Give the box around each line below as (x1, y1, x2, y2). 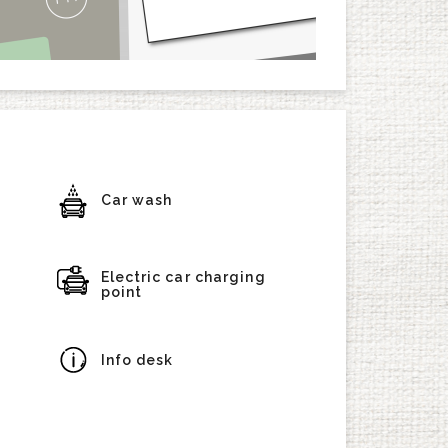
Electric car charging (100, 269, 266, 285)
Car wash (100, 192, 173, 208)
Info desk (100, 352, 174, 368)
